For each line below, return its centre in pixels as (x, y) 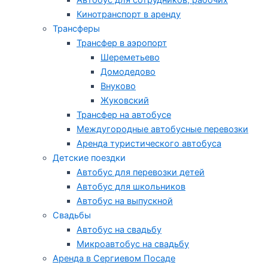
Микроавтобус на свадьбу (133, 244)
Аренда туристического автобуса (149, 144)
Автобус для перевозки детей (141, 173)
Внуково (118, 86)
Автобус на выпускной (125, 201)
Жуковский (125, 101)
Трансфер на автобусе (124, 115)
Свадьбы (72, 216)
